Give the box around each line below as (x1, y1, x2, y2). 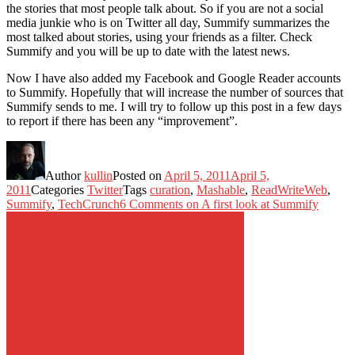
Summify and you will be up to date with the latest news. (6, 44, 290, 58)
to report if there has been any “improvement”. (6, 113, 238, 128)
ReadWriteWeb (251, 182, 327, 197)
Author (45, 168, 84, 182)
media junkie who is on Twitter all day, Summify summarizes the (6, 15, 330, 29)
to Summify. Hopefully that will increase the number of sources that (6, 85, 343, 99)
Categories (31, 182, 87, 197)
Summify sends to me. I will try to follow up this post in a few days (6, 99, 342, 113)
